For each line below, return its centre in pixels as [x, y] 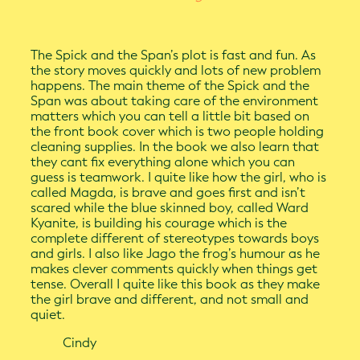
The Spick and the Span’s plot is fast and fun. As [174, 55]
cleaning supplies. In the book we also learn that [175, 147]
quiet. [48, 315]
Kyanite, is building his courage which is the [159, 223]
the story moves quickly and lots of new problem [176, 71]
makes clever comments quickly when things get [174, 269]
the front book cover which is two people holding [178, 132]
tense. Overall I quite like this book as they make [176, 284]
